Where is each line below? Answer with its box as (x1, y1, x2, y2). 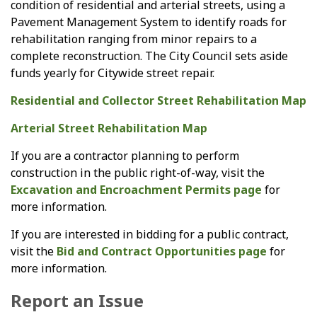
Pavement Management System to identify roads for (11, 13, 287, 30)
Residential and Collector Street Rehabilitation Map (11, 92, 306, 108)
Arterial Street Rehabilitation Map (11, 120, 207, 136)
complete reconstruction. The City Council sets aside (11, 47, 288, 64)
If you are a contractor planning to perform (11, 147, 239, 163)
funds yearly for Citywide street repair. (11, 64, 214, 81)
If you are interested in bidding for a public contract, (11, 226, 289, 242)
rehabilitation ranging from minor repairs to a (11, 30, 257, 47)
